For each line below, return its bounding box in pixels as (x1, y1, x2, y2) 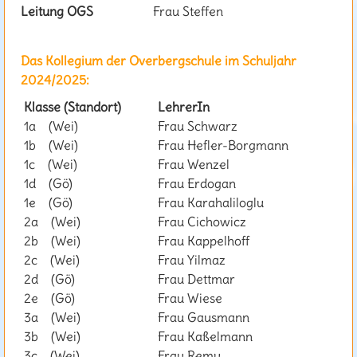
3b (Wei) (21, 328, 80, 345)
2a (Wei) (21, 214, 80, 230)
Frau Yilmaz (155, 252, 226, 269)
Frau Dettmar (155, 271, 235, 288)
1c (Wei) (21, 156, 77, 173)
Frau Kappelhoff (155, 233, 249, 249)
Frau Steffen (153, 3, 223, 20)
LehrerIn (155, 99, 210, 116)
